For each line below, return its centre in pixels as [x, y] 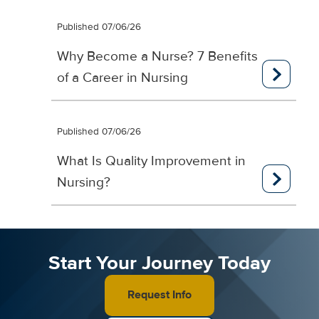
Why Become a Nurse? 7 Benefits [157, 56]
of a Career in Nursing [122, 77]
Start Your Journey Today [159, 263]
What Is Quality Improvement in [151, 161]
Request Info [159, 295]
